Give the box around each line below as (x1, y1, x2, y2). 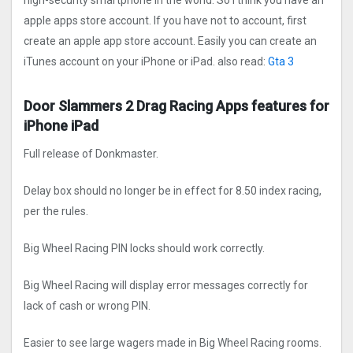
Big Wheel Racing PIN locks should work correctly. (24, 242, 265, 255)
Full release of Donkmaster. (24, 147, 158, 161)
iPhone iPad (24, 117, 98, 135)
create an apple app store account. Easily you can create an (24, 35, 317, 48)
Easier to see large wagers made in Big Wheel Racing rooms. (24, 336, 321, 350)
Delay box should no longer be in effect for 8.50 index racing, (24, 184, 321, 198)
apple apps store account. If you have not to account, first (24, 14, 307, 28)
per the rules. (24, 205, 88, 218)
